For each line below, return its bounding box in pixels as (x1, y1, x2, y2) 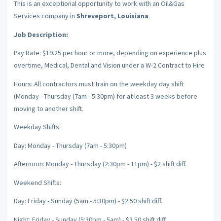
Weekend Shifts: (13, 178, 61, 187)
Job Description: (13, 30, 68, 39)
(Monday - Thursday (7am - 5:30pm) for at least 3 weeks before (13, 91, 197, 101)
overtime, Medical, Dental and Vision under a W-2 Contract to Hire (13, 61, 205, 70)
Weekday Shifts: (13, 122, 61, 131)
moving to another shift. (13, 104, 83, 113)
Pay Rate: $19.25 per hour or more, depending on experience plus (13, 48, 206, 57)
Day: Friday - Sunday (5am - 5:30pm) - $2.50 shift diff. (13, 196, 162, 205)
